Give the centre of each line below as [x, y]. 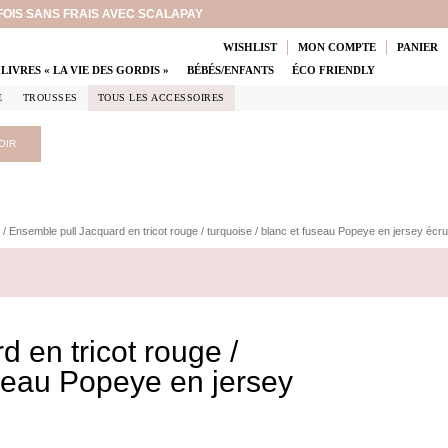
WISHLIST [249, 47]
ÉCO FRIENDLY [334, 70]
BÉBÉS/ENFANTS [231, 70]
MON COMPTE [336, 47]
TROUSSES [50, 97]
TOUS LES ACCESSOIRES [161, 97]
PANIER [417, 47]
